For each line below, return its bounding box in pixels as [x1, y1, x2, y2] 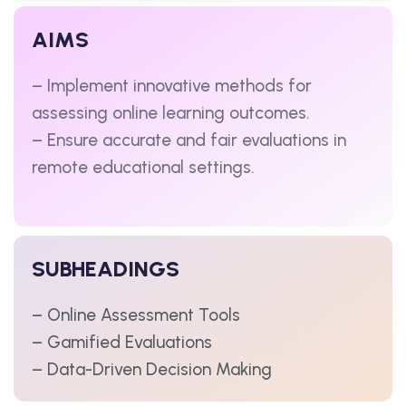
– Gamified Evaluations [32, 331, 212, 353]
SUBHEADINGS [32, 255, 179, 282]
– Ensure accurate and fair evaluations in [32, 129, 346, 150]
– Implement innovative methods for [32, 74, 312, 96]
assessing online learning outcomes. [32, 101, 310, 123]
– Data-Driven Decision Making [32, 358, 272, 380]
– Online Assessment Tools [32, 304, 240, 325]
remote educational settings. [32, 156, 255, 178]
